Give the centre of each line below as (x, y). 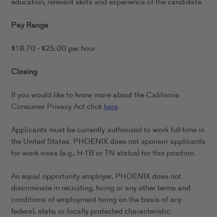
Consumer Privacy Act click (57, 107)
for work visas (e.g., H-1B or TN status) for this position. (103, 154)
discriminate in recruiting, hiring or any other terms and (101, 188)
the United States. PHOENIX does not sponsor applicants (108, 142)
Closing (24, 72)
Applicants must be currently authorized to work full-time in (108, 130)
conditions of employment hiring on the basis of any (96, 200)
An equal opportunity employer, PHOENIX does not (96, 177)
